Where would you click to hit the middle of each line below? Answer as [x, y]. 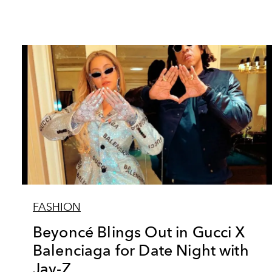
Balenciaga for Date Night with [141, 250]
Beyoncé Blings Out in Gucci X [139, 232]
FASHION [57, 207]
